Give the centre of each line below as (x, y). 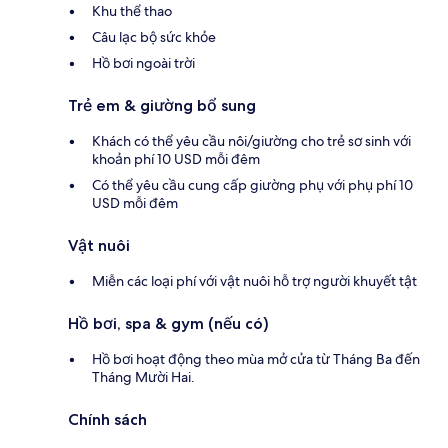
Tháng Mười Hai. (143, 377)
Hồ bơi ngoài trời (143, 63)
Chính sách (107, 420)
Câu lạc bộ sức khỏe (154, 37)
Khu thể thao (132, 11)
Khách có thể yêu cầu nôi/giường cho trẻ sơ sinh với (251, 141)
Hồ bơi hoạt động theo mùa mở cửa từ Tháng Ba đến (256, 359)
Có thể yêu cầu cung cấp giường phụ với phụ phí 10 (252, 185)
